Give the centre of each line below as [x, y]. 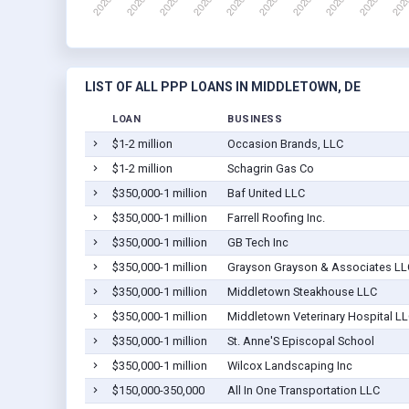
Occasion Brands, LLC [285, 144]
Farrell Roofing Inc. [276, 218]
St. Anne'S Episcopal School [300, 341]
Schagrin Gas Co [270, 169]
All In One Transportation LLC [303, 391]
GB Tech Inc [257, 243]
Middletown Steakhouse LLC [302, 292]
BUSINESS [255, 120]
